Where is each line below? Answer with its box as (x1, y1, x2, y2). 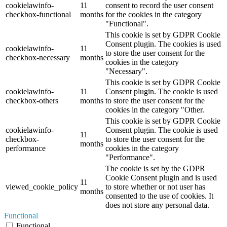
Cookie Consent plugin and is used (105, 173, 217, 182)
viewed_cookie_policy (6, 182, 78, 192)
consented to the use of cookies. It (105, 192, 213, 201)
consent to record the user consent (105, 1, 213, 10)
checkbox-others (6, 96, 58, 105)
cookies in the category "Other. (105, 105, 204, 115)
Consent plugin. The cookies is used (105, 40, 221, 49)
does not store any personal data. (105, 201, 209, 210)
